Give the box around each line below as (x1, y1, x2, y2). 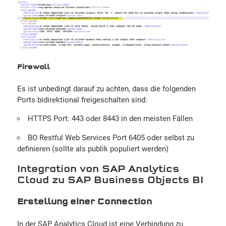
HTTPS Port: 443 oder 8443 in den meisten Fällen (27, 114, 193, 124)
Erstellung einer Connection (17, 198, 152, 207)
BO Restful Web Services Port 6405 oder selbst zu (27, 133, 194, 143)
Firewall (17, 64, 50, 71)
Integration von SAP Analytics (17, 164, 179, 174)
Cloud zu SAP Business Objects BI (17, 175, 203, 185)
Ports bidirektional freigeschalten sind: (17, 95, 147, 105)
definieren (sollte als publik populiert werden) (17, 144, 168, 154)
